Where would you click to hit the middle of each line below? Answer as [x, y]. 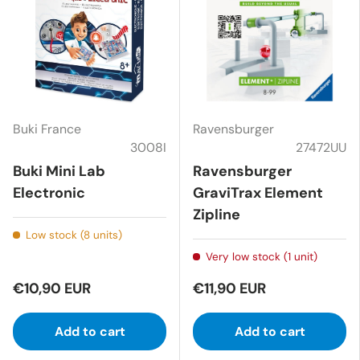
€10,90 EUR [52, 288]
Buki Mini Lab [59, 171]
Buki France [47, 129]
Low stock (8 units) [74, 235]
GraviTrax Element [258, 192]
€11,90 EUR [229, 288]
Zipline [217, 214]
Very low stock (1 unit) [261, 256]
